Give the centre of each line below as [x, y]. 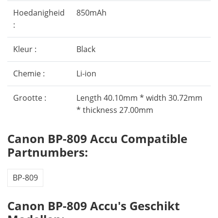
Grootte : [30, 98]
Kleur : [25, 49]
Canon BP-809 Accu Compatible [97, 138]
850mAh [91, 13]
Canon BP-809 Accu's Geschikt [93, 206]
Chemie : [29, 73]
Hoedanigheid [39, 13]
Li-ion [86, 73]
